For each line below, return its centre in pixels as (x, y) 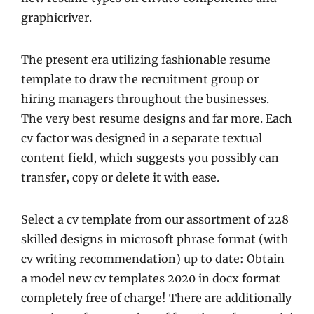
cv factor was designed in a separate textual (142, 138)
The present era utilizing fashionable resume (146, 59)
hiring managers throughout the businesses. (145, 98)
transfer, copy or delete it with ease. (120, 177)
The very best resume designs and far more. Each (157, 118)
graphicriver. (56, 17)
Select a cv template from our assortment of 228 (155, 219)
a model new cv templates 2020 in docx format (151, 278)
